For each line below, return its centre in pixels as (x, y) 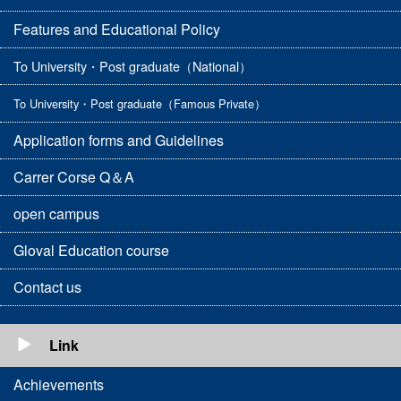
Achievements (59, 385)
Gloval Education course (91, 251)
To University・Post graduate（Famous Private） (140, 104)
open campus (56, 214)
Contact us (47, 287)
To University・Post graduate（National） (132, 66)
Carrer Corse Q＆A (74, 177)
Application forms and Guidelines (119, 141)
